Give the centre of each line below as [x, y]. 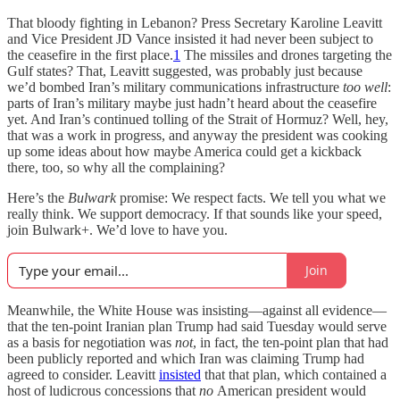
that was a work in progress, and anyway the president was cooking [197, 135]
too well [365, 87]
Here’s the [37, 197]
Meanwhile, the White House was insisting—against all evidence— [197, 310]
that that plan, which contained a [294, 374]
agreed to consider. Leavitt [83, 374]
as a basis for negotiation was [91, 342]
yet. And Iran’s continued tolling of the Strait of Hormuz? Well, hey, [198, 119]
